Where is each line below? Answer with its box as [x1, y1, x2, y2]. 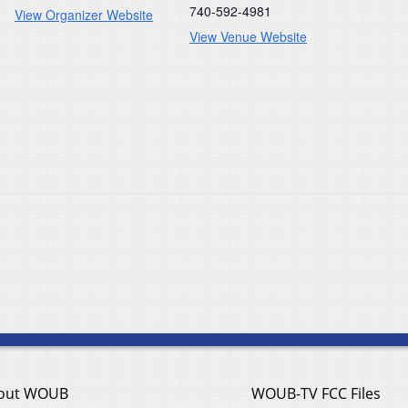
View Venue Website [189, 26, 307, 46]
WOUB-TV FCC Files [251, 383, 381, 404]
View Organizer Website [15, 5, 153, 24]
